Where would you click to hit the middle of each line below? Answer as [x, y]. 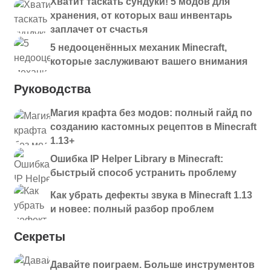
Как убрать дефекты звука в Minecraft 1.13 [151, 195]
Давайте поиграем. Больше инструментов [152, 265]
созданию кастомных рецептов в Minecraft [153, 127]
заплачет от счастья [99, 29]
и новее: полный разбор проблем [132, 209]
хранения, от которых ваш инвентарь [141, 15]
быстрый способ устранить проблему [143, 173]
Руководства [52, 89]
